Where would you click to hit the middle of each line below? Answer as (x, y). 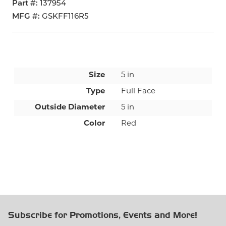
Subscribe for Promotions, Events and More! (103, 215)
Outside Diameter (70, 108)
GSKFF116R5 (65, 17)
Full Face (138, 92)
